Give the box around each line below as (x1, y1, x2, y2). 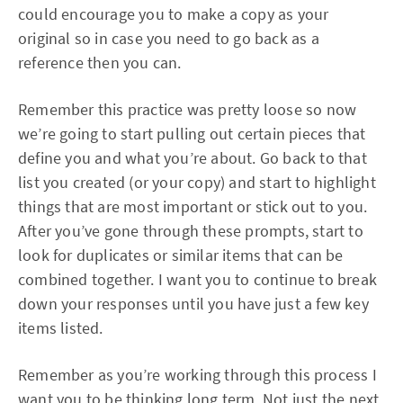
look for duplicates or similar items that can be (18, 245, 344, 265)
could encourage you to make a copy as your (18, 4, 329, 24)
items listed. (18, 318, 103, 338)
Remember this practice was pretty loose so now (18, 99, 357, 120)
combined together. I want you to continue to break (18, 269, 378, 290)
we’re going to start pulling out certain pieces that (18, 123, 366, 144)
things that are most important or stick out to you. (18, 196, 368, 217)
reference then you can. (18, 52, 182, 73)
